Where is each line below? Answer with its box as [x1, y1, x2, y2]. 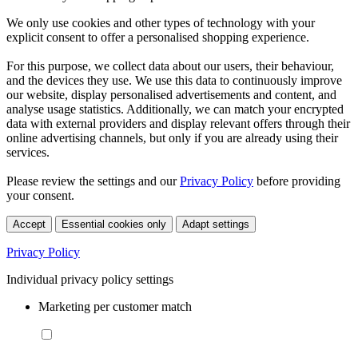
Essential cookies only [62, 218, 166, 231]
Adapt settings [182, 218, 249, 231]
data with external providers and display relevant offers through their [6, 117, 350, 131]
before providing [253, 174, 340, 189]
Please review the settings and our [6, 174, 180, 189]
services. [6, 145, 50, 160]
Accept [13, 218, 46, 231]
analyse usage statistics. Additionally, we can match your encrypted [6, 102, 344, 117]
